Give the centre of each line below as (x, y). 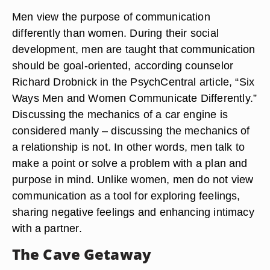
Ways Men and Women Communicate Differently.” (135, 98)
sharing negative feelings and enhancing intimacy (133, 212)
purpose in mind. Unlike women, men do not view (133, 179)
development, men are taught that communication (134, 49)
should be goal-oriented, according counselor (123, 65)
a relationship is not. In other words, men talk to (129, 147)
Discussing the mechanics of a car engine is (120, 114)
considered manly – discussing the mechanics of (131, 130)
